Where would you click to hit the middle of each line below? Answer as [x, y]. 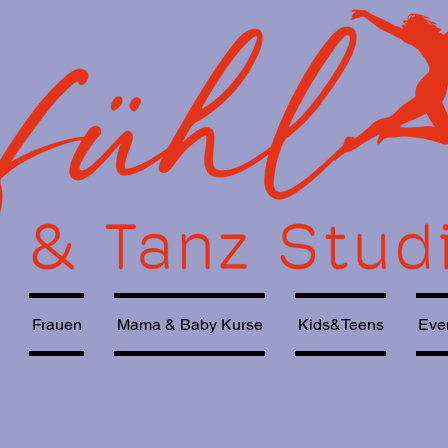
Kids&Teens [340, 324]
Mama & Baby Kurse [189, 324]
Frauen [56, 324]
